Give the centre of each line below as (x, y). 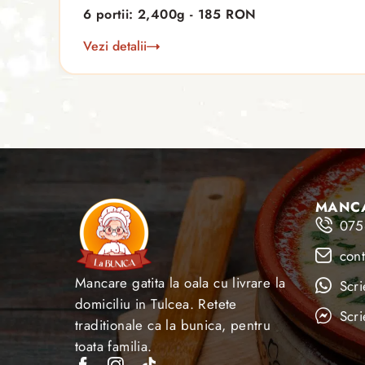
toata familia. (114, 347)
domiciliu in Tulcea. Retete (156, 304)
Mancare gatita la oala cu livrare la (180, 283)
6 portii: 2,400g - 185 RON (170, 14)
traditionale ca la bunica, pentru (173, 325)
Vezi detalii (115, 46)
